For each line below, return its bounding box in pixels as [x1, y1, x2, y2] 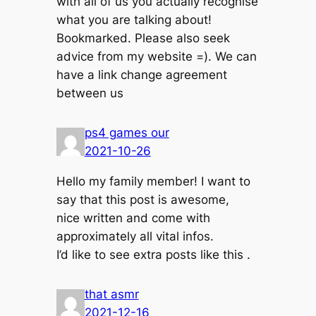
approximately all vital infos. [56, 229, 214, 243]
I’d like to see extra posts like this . [56, 247, 250, 262]
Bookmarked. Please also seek [56, 30, 230, 45]
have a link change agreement [56, 67, 227, 82]
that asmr [84, 287, 139, 302]
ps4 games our [84, 126, 169, 140]
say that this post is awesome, [56, 192, 229, 207]
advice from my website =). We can [56, 49, 257, 63]
